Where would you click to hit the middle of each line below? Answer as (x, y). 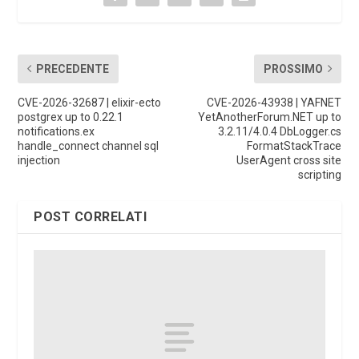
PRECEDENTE (73, 69)
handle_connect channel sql (89, 145)
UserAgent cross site (288, 160)
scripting (319, 174)
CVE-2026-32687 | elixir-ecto (90, 102)
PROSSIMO (293, 69)
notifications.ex (56, 131)
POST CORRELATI (91, 216)
